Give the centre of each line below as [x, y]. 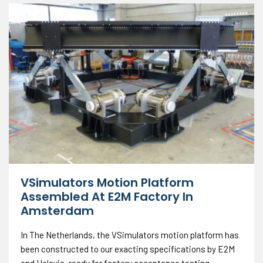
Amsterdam [57, 210]
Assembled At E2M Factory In [107, 196]
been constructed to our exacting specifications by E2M [128, 249]
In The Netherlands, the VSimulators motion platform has [130, 235]
